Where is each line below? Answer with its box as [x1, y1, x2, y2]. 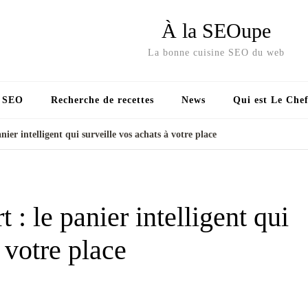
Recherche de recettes [51, 95, 154, 105]
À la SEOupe [162, 19, 271, 42]
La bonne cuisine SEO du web [148, 47, 285, 58]
